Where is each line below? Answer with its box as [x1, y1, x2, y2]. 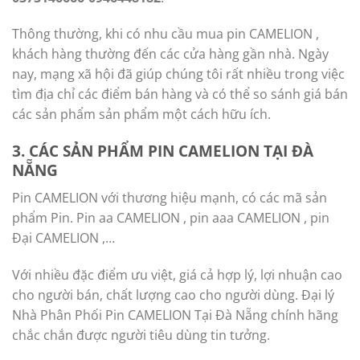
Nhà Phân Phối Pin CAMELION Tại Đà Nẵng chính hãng [12, 305, 338, 324]
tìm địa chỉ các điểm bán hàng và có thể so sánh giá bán [12, 85, 348, 104]
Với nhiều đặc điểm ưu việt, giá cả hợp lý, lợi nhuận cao [12, 265, 342, 284]
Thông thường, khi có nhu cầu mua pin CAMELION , [12, 25, 319, 43]
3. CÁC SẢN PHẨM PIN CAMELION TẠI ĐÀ [12, 140, 313, 162]
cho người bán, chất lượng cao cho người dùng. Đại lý [12, 285, 334, 304]
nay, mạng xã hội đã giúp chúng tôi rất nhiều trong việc [12, 65, 345, 84]
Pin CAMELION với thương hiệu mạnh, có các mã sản [12, 188, 327, 207]
